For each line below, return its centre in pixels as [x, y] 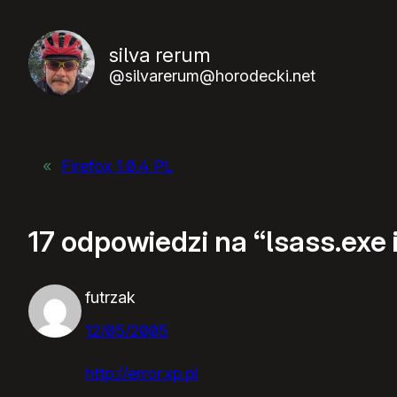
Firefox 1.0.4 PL [117, 167]
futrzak [110, 297]
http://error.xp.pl [141, 373]
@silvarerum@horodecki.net [212, 75]
